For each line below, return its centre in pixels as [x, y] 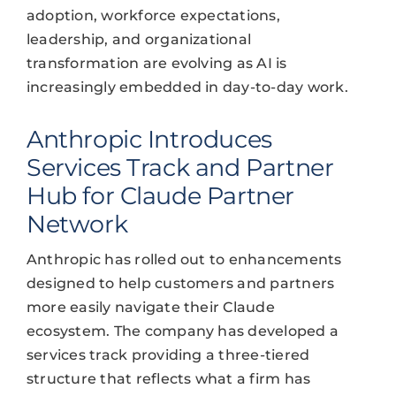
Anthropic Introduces [149, 140]
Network [77, 225]
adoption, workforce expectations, [153, 16]
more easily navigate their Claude [150, 308]
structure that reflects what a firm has [168, 379]
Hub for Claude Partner [160, 196]
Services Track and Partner [180, 168]
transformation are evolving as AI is [156, 64]
